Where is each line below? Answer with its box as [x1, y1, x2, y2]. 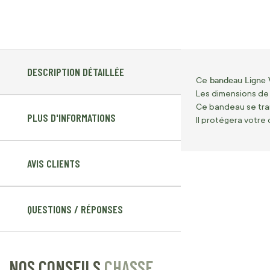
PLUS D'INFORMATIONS [27, 111, 116, 125]
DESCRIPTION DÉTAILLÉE [27, 65, 124, 79]
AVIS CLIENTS [27, 157, 80, 171]
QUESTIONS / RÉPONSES [27, 202, 123, 216]
